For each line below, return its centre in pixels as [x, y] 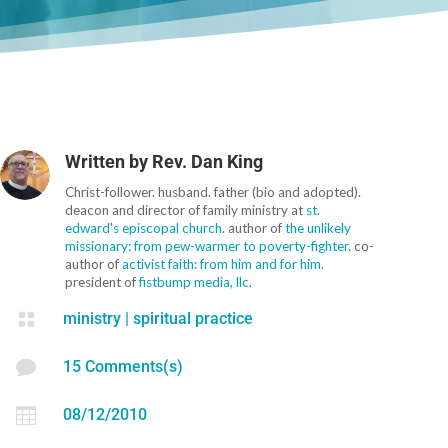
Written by [109, 161]
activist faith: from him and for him [222, 263]
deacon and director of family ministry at [186, 209]
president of [102, 281]
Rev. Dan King [208, 161]
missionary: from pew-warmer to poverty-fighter [207, 245]
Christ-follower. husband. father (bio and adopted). [213, 191]
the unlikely [318, 227]
